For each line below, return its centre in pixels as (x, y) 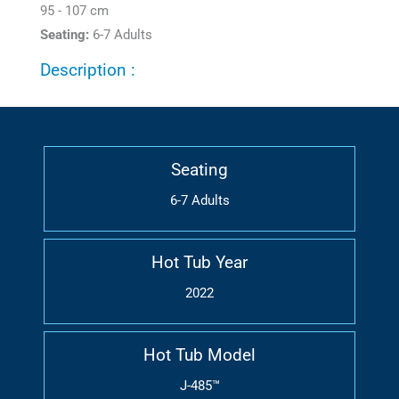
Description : (88, 70)
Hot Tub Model (199, 355)
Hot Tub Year (199, 263)
